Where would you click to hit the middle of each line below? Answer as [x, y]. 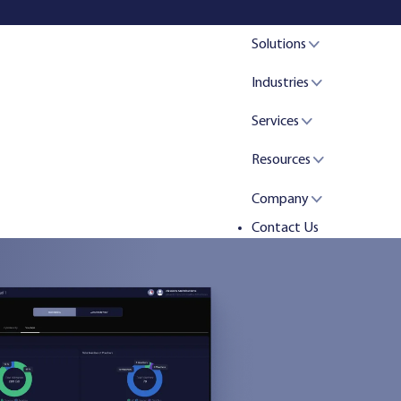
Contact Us [286, 229]
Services [277, 122]
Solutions [281, 44]
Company [282, 199]
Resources [283, 161]
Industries [282, 84]
